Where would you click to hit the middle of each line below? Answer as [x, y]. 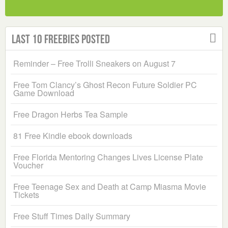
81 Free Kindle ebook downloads [73, 136]
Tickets [26, 195]
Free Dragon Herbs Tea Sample [70, 115]
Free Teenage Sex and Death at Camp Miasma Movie [110, 187]
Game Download [44, 93]
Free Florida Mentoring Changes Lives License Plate [108, 157]
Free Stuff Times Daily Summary [72, 216]
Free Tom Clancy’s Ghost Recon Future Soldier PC [105, 85]
